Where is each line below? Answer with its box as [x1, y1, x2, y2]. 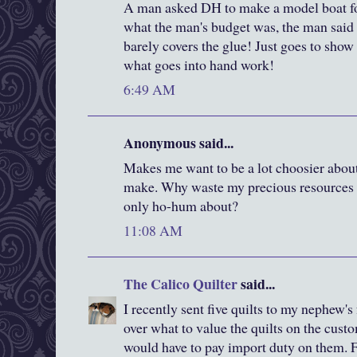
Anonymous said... [124, 132, 233, 154]
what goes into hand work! [124, 55, 274, 75]
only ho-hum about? [124, 196, 238, 216]
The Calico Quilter [124, 273, 237, 295]
